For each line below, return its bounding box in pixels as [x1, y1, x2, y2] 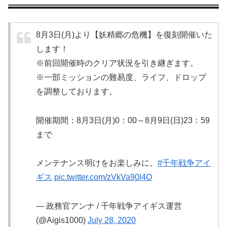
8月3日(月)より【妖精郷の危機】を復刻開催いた [36, 30, 212, 39]
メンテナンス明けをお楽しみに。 [36, 159, 158, 168]
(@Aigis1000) [36, 216, 88, 225]
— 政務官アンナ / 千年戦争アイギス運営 [36, 202, 182, 211]
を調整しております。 [36, 87, 117, 96]
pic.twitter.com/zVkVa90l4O [54, 173, 152, 182]
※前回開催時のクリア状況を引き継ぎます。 [36, 58, 198, 67]
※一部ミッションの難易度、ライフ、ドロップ [36, 72, 206, 82]
